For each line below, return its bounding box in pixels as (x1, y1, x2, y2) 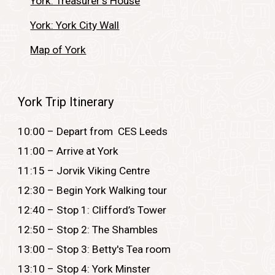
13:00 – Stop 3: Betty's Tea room (18, 242, 171, 255)
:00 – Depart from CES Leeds (30, 125, 168, 137)
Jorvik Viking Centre (56, 164, 153, 177)
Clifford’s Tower (92, 203, 167, 216)
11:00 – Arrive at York (18, 144, 119, 157)
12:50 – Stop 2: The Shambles (18, 223, 158, 236)
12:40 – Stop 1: (18, 203, 93, 216)
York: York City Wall (30, 19, 120, 31)
